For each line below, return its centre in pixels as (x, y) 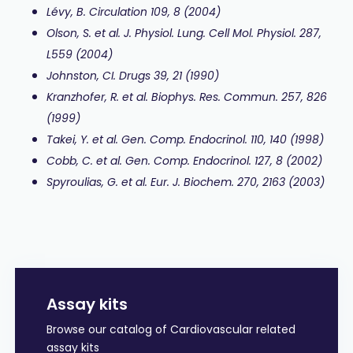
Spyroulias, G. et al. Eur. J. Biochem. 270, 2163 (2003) (185, 182)
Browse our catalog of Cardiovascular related (171, 330)
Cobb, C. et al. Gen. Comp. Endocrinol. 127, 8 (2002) (184, 161)
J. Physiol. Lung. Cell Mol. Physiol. (211, 33)
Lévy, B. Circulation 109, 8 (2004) (133, 12)
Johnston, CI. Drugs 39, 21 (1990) (132, 76)
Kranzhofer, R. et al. (98, 97)
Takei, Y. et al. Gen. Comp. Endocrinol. (148, 140)
